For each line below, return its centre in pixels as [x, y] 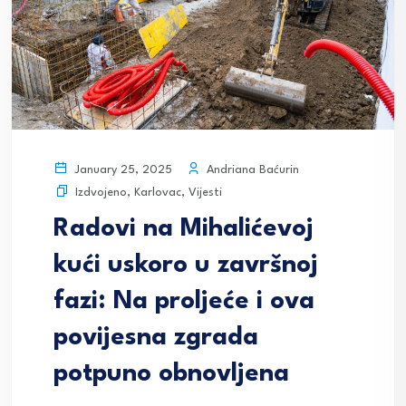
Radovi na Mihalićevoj [184, 230]
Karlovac [158, 193]
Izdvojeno [101, 193]
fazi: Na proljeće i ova [184, 302]
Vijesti [205, 193]
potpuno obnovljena [171, 375]
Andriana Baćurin [251, 169]
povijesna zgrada [156, 338]
